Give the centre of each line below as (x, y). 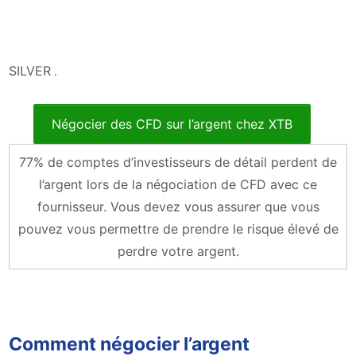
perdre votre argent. (178, 252)
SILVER (30, 71)
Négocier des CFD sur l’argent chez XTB (172, 124)
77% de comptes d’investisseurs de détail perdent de (178, 163)
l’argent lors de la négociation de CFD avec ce (178, 185)
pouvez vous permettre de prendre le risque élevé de (178, 229)
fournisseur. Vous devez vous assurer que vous (178, 207)
